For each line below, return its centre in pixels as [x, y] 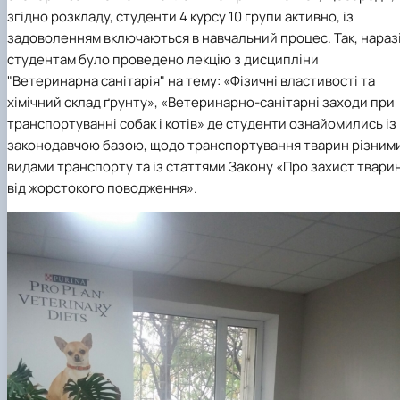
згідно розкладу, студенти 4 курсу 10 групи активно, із [180, 17]
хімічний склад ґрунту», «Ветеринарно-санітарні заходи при [201, 103]
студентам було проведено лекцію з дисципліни [163, 60]
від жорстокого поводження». [102, 188]
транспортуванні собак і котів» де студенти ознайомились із [202, 124]
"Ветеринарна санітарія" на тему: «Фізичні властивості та [191, 81]
